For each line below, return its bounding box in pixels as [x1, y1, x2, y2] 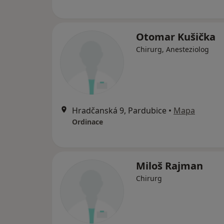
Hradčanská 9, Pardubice [72, 105, 166, 116]
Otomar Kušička [136, 30, 215, 44]
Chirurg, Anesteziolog [136, 44, 209, 54]
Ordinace [72, 117, 103, 127]
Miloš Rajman [136, 159, 203, 173]
